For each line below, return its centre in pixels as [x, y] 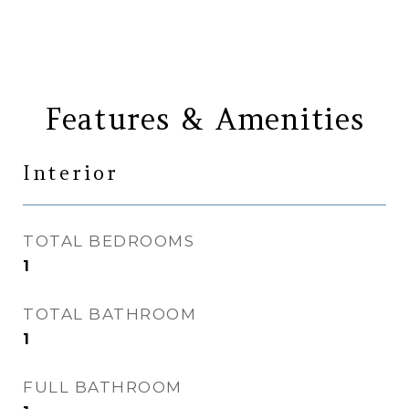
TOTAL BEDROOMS [109, 241]
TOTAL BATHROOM [110, 314]
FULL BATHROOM [103, 387]
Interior [71, 173]
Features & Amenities [204, 119]
